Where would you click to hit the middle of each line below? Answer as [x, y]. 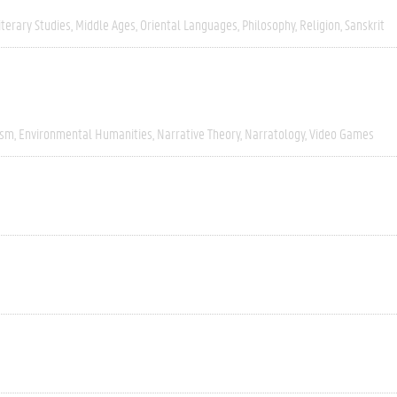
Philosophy [269, 24]
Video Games [342, 133]
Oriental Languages [189, 24]
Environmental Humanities [86, 133]
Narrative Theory [198, 133]
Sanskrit [365, 24]
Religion [320, 24]
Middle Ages [105, 24]
